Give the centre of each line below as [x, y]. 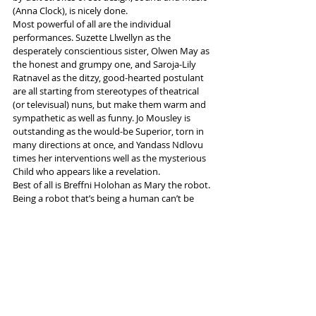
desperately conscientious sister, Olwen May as [112, 51]
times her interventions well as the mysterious [110, 158]
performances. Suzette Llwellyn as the [93, 38]
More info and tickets [63, 279]
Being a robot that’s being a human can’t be [104, 199]
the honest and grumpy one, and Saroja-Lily [105, 65]
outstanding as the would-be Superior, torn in [109, 132]
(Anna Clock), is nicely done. [70, 11]
